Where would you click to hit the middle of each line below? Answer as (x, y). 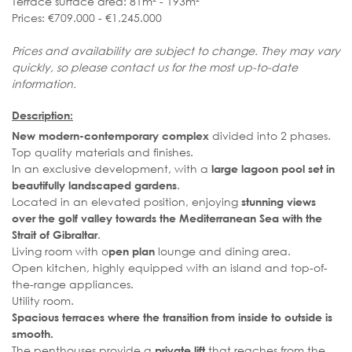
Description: (42, 115)
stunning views (279, 201)
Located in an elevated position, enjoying (126, 201)
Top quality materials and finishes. (103, 152)
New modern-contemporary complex (110, 135)
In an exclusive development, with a (112, 168)
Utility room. (43, 300)
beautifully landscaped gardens (94, 185)
